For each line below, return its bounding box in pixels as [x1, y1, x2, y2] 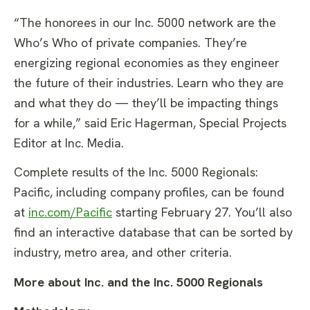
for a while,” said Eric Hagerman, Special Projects [14, 114, 286, 131]
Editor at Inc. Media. [14, 134, 124, 151]
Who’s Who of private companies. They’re [14, 34, 247, 51]
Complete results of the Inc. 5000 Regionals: [14, 164, 258, 181]
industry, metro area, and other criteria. [14, 244, 232, 261]
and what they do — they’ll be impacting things [14, 94, 278, 111]
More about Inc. [14, 273, 104, 290]
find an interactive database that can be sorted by [14, 224, 293, 241]
